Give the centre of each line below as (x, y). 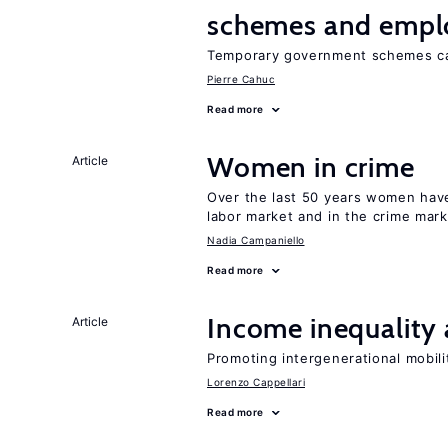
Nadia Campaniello (256, 240)
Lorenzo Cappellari (256, 382)
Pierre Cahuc (241, 79)
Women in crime (311, 167)
